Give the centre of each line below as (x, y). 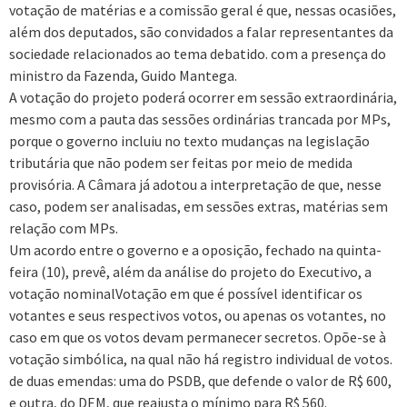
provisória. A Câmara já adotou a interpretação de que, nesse (195, 185)
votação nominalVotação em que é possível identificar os (186, 294)
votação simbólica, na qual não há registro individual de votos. (201, 359)
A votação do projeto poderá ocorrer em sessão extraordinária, (203, 98)
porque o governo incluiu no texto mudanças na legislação (189, 141)
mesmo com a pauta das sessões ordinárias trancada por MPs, (200, 119)
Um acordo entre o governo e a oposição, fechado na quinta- (195, 250)
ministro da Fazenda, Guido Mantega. (123, 76)
